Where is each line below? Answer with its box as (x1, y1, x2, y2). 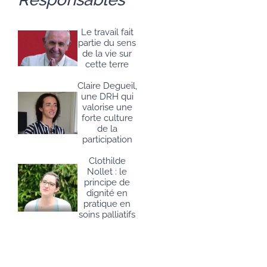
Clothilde (88, 156, 126, 167)
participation (82, 134, 132, 145)
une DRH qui (80, 91, 133, 103)
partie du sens (78, 38, 136, 49)
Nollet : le (87, 166, 128, 178)
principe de (84, 177, 131, 188)
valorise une (82, 102, 132, 113)
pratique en (83, 198, 131, 210)
